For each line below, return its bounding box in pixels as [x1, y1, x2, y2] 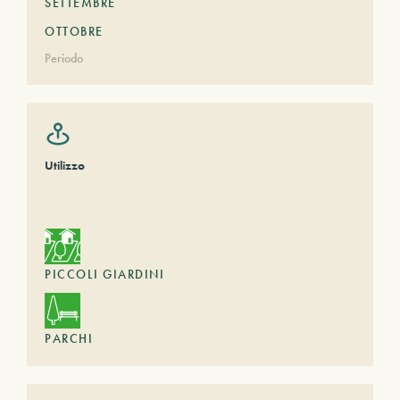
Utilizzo [45, 157, 85, 173]
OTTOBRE [45, 23, 104, 39]
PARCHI [45, 330, 93, 346]
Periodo [45, 50, 83, 66]
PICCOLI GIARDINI [45, 266, 164, 282]
